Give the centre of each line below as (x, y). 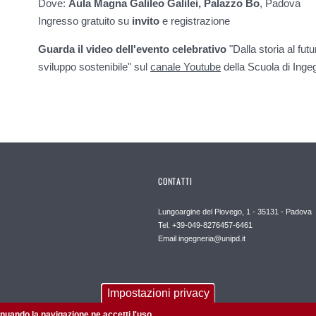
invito (146, 21)
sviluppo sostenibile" (85, 67)
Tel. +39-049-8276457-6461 (205, 225)
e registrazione (195, 21)
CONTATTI (175, 181)
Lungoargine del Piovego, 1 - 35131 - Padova (235, 212)
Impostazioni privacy (158, 293)
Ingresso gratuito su (85, 21)
